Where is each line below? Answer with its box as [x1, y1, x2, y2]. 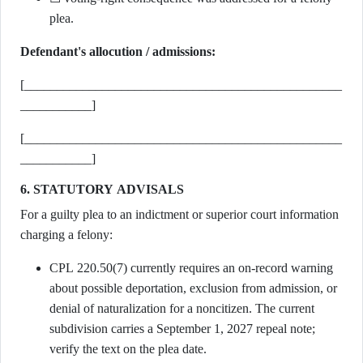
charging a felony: [20, 228, 113, 241]
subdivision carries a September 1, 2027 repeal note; [49, 322, 315, 335]
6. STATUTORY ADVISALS [20, 182, 184, 196]
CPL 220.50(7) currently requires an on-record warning [49, 261, 333, 275]
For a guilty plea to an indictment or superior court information [20, 207, 339, 221]
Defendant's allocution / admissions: [20, 45, 216, 58]
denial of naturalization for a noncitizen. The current [49, 301, 314, 315]
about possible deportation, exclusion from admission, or [49, 281, 337, 295]
